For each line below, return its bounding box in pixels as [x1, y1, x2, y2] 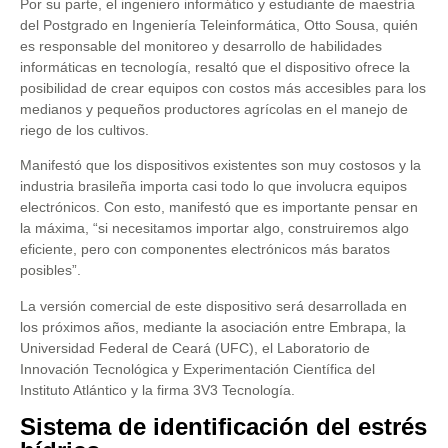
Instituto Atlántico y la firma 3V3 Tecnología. [20, 381, 295, 398]
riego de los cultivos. [20, 121, 149, 138]
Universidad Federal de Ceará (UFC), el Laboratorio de [20, 339, 370, 356]
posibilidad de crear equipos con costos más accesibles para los [20, 79, 426, 96]
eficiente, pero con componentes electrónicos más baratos [20, 241, 390, 258]
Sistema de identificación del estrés [20, 412, 427, 440]
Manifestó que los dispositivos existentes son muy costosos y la [20, 157, 421, 174]
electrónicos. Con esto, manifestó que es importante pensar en [20, 199, 418, 216]
